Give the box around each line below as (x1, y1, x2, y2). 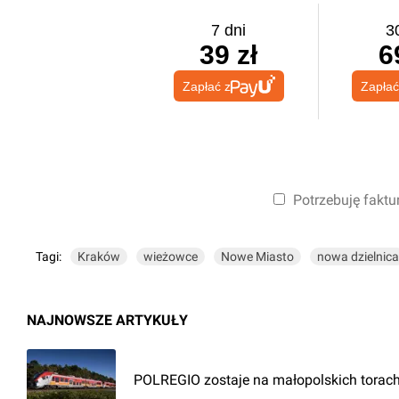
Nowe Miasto (221, 249, 294, 264)
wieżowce (143, 249, 198, 264)
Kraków (77, 249, 120, 264)
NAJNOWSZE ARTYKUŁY (27, 312, 188, 329)
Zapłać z (182, 78, 231, 94)
